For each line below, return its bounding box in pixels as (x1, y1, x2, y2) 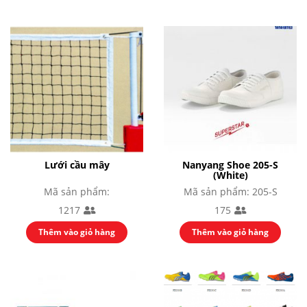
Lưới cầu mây (44, 158, 110, 172)
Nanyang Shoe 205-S (182, 158, 278, 172)
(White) (212, 169, 248, 182)
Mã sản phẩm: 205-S (183, 185, 278, 199)
